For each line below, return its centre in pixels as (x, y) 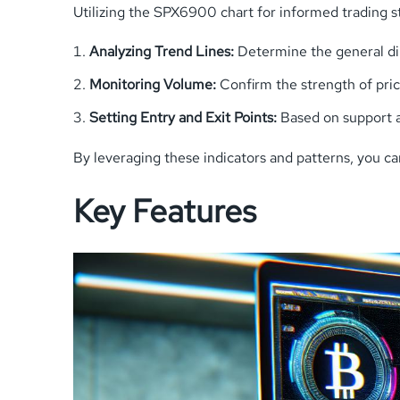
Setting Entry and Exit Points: (183, 117)
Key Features (165, 210)
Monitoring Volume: (153, 84)
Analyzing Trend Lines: (162, 51)
